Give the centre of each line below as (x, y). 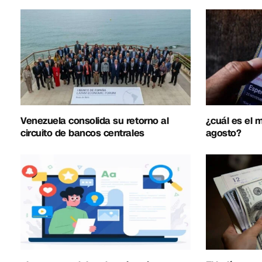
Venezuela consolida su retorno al (95, 120)
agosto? (223, 133)
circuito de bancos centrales (82, 133)
